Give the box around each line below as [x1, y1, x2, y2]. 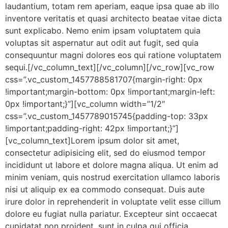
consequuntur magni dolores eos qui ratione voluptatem [5, 50, 221, 61]
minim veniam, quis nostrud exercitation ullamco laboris [5, 172, 220, 183]
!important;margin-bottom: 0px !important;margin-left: [5, 87, 215, 97]
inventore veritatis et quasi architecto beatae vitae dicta [5, 13, 222, 24]
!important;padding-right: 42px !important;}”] [5, 123, 179, 134]
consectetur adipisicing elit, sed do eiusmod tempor [5, 148, 206, 158]
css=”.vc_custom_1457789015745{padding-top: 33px [5, 111, 208, 122]
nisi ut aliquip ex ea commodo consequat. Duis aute [5, 184, 205, 195]
